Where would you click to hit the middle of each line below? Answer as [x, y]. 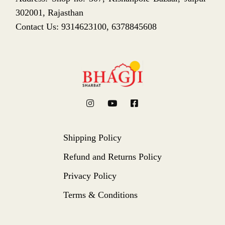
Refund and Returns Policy [112, 156]
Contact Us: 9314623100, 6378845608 [86, 26]
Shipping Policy [92, 137]
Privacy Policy [90, 176]
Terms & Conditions [100, 195]
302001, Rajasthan [50, 12]
